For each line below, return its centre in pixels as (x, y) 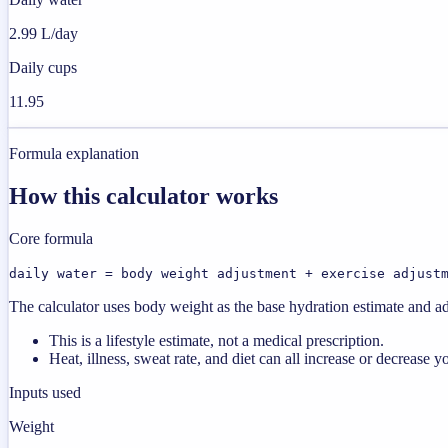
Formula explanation (74, 154)
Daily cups (43, 68)
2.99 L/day (43, 34)
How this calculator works (143, 195)
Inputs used (45, 392)
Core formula (51, 238)
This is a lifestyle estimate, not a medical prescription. (216, 340)
